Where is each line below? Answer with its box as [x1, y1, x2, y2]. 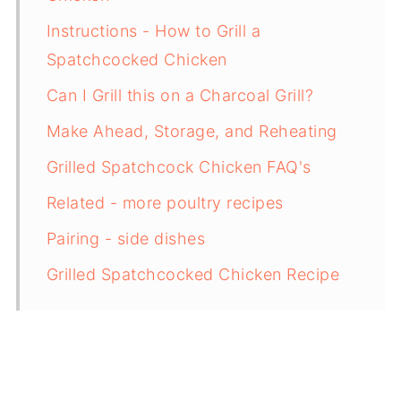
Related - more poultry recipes [46, 192, 284, 212]
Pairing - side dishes [46, 228, 206, 248]
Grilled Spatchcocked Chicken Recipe [46, 264, 340, 284]
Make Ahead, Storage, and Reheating [46, 121, 337, 141]
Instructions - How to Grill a [46, 21, 261, 40]
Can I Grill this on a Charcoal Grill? [46, 85, 314, 105]
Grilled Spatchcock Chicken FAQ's [46, 157, 311, 176]
